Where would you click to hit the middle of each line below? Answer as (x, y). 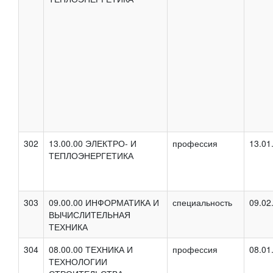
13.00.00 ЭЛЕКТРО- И (93, 143)
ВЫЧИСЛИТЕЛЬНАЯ (90, 214)
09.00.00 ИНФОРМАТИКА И (104, 202)
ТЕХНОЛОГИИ (78, 261)
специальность (202, 202)
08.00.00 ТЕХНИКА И (91, 249)
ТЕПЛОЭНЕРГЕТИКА (91, 155)
